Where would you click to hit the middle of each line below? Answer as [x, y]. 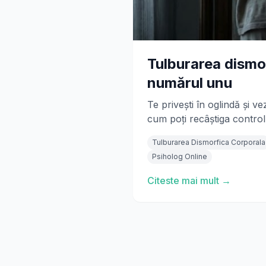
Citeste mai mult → [189, 180]
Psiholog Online [180, 156]
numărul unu [190, 83]
